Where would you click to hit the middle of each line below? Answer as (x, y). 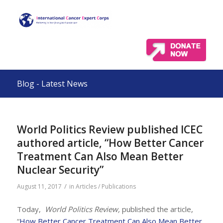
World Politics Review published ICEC (110, 129)
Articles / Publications (106, 186)
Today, (31, 209)
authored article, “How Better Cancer (110, 143)
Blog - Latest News (52, 84)
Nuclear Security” (60, 170)
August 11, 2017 (39, 186)
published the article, (156, 209)
